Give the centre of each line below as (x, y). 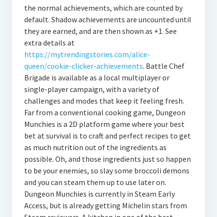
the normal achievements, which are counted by (103, 8)
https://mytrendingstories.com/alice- (87, 54)
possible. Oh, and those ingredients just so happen (107, 159)
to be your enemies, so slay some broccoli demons (107, 170)
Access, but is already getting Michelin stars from (105, 205)
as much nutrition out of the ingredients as (95, 147)
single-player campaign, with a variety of (92, 89)
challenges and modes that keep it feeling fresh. (104, 101)
